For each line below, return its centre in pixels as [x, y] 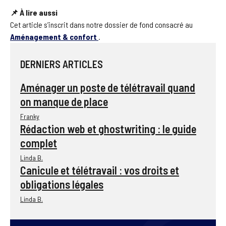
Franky [30, 116]
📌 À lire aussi [34, 12]
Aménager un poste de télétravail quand [108, 87]
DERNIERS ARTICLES [62, 64]
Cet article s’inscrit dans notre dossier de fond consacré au [101, 24]
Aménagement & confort [53, 36]
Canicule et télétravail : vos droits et [100, 170]
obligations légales [62, 184]
